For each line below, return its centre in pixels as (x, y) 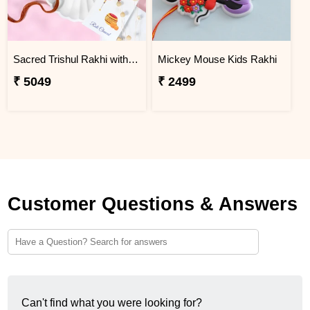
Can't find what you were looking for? (112, 302)
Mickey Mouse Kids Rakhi (217, 59)
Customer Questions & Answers (153, 204)
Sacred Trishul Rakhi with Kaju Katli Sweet (134, 59)
